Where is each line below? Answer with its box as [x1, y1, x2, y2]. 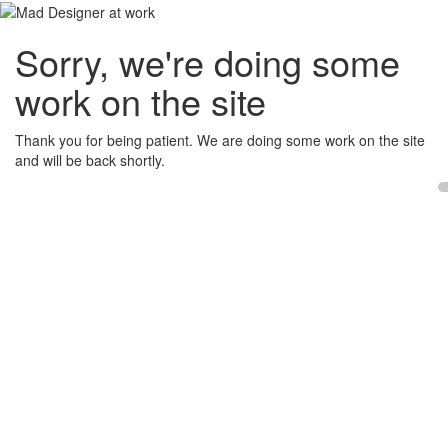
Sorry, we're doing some [15, 36, 400, 88]
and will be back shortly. [15, 150, 165, 171]
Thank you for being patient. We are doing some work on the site [15, 130, 425, 151]
